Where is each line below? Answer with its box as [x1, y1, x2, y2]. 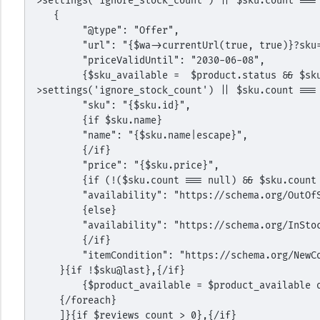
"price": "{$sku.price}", [81, 159, 219, 171]
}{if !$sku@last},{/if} [59, 264, 185, 276]
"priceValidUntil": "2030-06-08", [81, 54, 265, 66]
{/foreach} [59, 294, 116, 306]
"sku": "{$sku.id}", [81, 99, 191, 111]
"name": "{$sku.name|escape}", [81, 129, 248, 141]
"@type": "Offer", [81, 24, 179, 36]
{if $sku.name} [81, 114, 162, 126]
